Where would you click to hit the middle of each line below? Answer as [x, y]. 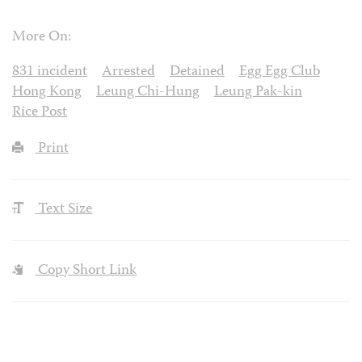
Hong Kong [47, 92]
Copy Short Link [86, 271]
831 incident [50, 72]
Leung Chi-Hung [147, 92]
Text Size [64, 210]
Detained [197, 72]
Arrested [128, 72]
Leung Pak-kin [258, 92]
